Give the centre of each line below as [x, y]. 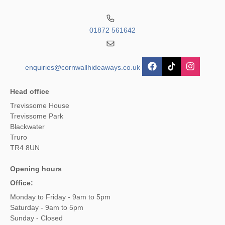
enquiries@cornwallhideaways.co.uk [83, 67]
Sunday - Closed [36, 218]
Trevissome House [40, 105]
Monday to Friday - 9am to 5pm [60, 197]
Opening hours [36, 168]
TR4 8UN [25, 147]
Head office [30, 91]
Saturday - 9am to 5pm [47, 207]
